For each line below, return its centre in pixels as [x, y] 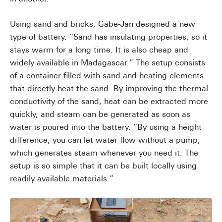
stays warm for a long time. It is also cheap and [99, 50]
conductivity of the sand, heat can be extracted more [109, 102]
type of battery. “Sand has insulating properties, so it [109, 37]
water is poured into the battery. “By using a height [106, 127]
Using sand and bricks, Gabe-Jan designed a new [103, 24]
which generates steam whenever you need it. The [104, 153]
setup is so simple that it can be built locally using [103, 166]
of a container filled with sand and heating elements [107, 76]
